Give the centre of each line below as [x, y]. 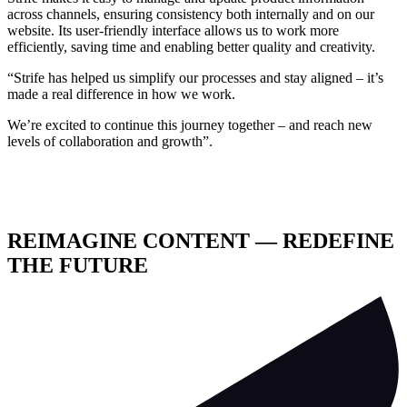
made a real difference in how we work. [121, 94]
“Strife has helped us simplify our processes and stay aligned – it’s [195, 77]
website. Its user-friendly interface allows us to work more [173, 30]
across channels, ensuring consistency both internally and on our [191, 14]
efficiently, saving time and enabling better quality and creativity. [191, 46]
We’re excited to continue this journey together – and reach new [190, 124]
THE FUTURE [78, 266]
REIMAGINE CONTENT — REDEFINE [201, 241]
